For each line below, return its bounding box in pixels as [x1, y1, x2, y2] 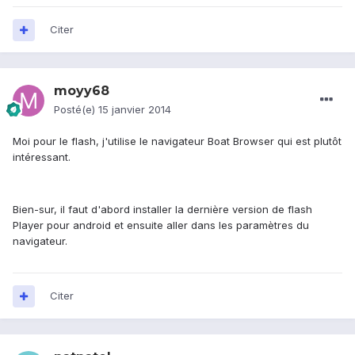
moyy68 [54, 83, 109, 99]
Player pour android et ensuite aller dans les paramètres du [13, 219, 309, 232]
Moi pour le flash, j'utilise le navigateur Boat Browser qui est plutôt [13, 135, 342, 148]
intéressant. [13, 151, 71, 164]
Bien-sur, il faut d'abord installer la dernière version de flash [13, 203, 312, 216]
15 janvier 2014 [98, 103, 171, 116]
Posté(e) [54, 103, 98, 116]
